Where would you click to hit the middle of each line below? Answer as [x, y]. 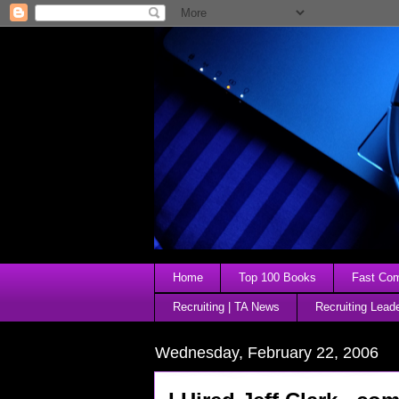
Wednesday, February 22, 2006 [267, 353]
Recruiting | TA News [226, 307]
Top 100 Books [277, 277]
